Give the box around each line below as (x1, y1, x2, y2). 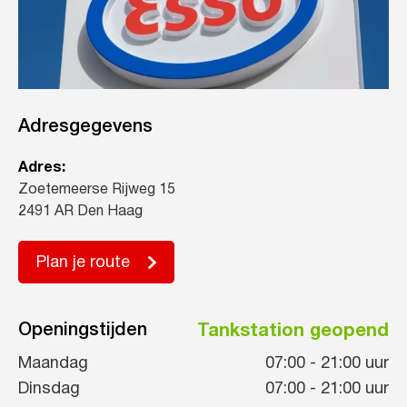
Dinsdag (18, 382, 80, 398)
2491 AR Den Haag (18, 205, 143, 219)
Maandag (18, 356, 88, 372)
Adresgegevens (18, 119, 153, 136)
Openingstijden (18, 323, 147, 340)
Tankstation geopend (197, 323, 389, 340)
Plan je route (36, 255, 130, 272)
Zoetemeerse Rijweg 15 (18, 184, 175, 197)
